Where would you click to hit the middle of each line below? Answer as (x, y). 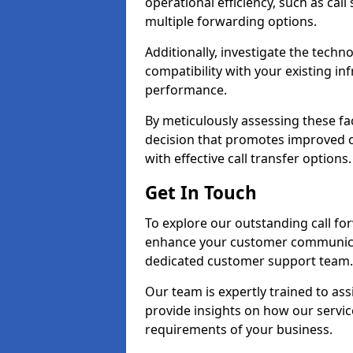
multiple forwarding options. (231, 21)
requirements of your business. (239, 329)
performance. (186, 90)
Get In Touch (201, 193)
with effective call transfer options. (248, 158)
